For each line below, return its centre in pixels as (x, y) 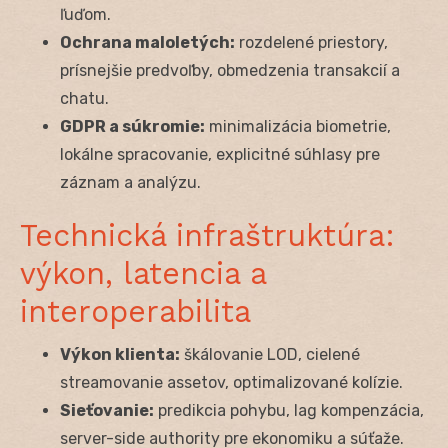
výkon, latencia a (143, 273)
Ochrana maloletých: (147, 42)
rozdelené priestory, (311, 42)
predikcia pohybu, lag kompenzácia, (289, 410)
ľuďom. (85, 14)
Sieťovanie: (107, 410)
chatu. (84, 98)
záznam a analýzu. (130, 182)
